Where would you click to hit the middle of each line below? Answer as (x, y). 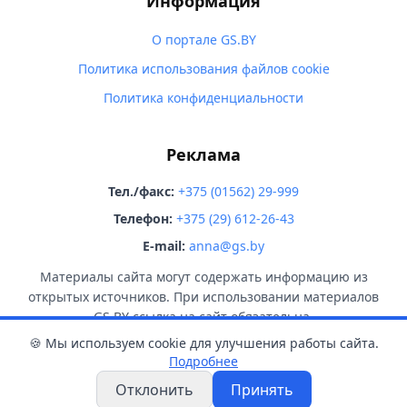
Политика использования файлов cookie (203, 69)
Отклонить (154, 390)
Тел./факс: (141, 191)
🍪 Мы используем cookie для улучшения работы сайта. (203, 343)
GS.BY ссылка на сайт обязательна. (203, 317)
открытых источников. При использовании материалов (203, 297)
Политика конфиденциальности (203, 98)
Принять (262, 390)
